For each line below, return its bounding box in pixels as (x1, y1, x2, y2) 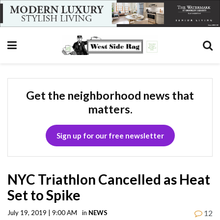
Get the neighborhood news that (26, 88, 194, 102)
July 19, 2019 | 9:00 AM (7, 208, 77, 217)
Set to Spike (7, 186, 81, 203)
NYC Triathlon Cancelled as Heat (7, 170, 210, 188)
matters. (87, 102, 133, 116)
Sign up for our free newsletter (56, 131, 164, 140)
